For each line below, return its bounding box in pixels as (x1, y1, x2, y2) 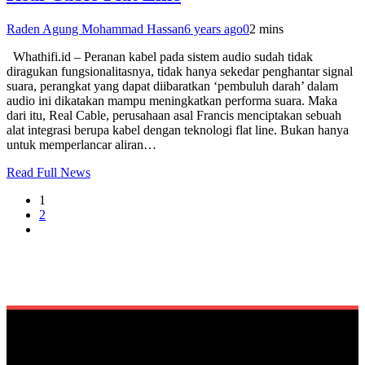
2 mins (249, 22, 284, 36)
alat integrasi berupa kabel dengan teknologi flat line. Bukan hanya (7, 123, 349, 137)
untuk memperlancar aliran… (7, 138, 156, 152)
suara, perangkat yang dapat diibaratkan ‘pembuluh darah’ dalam (7, 79, 338, 93)
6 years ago (184, 22, 243, 36)
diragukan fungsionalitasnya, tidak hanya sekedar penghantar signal (7, 64, 353, 78)
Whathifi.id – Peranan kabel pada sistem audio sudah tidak (7, 50, 313, 64)
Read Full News (7, 165, 90, 179)
